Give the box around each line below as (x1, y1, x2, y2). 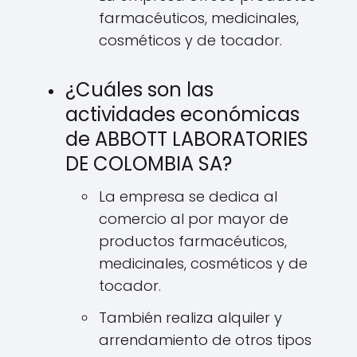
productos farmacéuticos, (99, 231, 287, 251)
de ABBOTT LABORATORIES (65, 126, 308, 152)
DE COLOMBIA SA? (65, 151, 232, 177)
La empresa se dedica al (99, 186, 277, 206)
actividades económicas (65, 101, 300, 127)
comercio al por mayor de (99, 209, 288, 229)
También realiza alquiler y (99, 308, 282, 328)
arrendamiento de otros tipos (99, 330, 312, 350)
